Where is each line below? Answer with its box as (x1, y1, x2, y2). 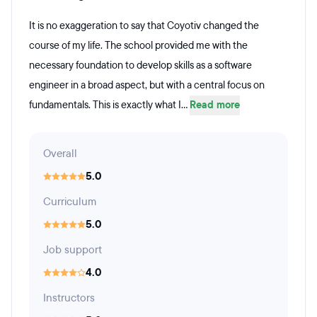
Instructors (43, 291, 95, 305)
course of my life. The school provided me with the (29, 39, 248, 52)
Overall (43, 146, 77, 161)
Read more (190, 98, 240, 112)
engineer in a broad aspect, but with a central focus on (29, 79, 265, 92)
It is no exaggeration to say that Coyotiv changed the (29, 19, 259, 33)
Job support (43, 243, 102, 257)
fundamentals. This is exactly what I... (29, 98, 190, 112)
